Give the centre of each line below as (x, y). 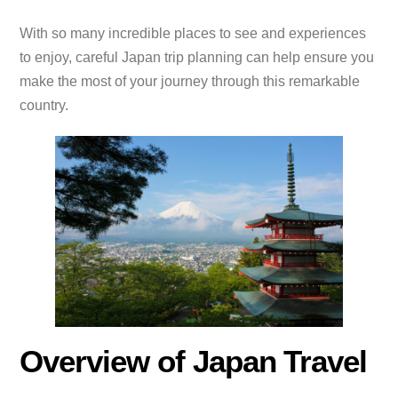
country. (44, 106)
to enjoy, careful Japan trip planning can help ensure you (197, 58)
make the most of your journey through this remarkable (190, 82)
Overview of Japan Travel (194, 362)
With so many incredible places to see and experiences (193, 34)
